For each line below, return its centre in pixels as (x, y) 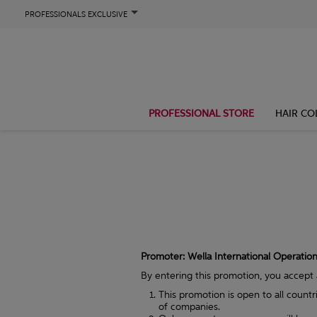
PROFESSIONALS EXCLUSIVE (76, 14)
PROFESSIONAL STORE (201, 113)
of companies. (189, 307)
